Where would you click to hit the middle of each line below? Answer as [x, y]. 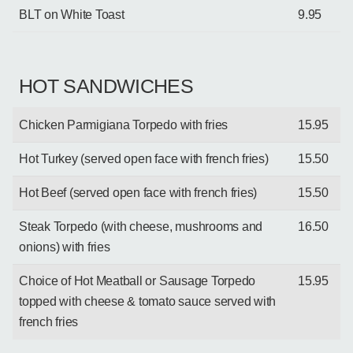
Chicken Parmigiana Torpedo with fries [124, 124]
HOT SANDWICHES [106, 85]
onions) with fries [65, 247]
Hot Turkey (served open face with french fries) [144, 158]
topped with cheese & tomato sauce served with [148, 301]
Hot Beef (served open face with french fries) [138, 192]
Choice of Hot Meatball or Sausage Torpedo [137, 281]
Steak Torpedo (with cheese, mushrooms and [141, 226]
